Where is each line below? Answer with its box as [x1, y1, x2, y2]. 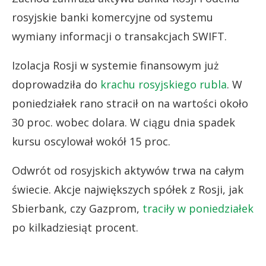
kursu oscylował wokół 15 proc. [12, 134, 170, 148]
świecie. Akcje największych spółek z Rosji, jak [12, 182, 243, 197]
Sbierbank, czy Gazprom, [12, 201, 142, 216]
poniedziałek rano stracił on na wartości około [12, 96, 248, 110]
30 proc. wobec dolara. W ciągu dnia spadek [12, 115, 235, 129]
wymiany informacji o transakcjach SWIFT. [12, 28, 227, 43]
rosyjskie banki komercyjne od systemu [12, 9, 213, 24]
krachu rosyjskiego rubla [100, 77, 227, 91]
